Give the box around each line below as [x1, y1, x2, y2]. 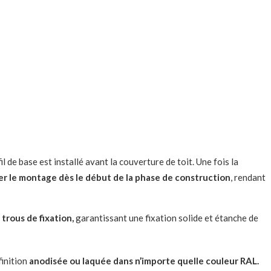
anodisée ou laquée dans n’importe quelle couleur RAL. [29, 255, 259, 266]
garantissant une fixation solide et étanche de [74, 212, 258, 223]
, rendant [230, 171, 266, 183]
